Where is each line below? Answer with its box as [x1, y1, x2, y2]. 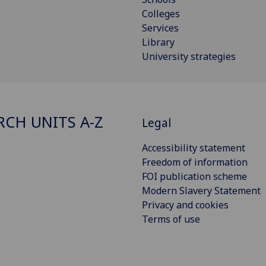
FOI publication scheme [142, 170, 247, 183]
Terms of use [142, 213, 200, 226]
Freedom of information [142, 156, 248, 169]
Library [142, 35, 175, 49]
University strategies [142, 49, 236, 63]
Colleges [142, 7, 180, 20]
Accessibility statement [142, 141, 245, 155]
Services [142, 21, 179, 34]
